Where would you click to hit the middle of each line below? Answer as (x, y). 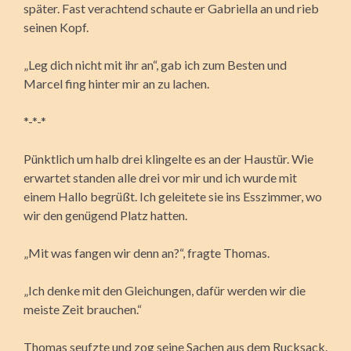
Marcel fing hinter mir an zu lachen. (116, 83)
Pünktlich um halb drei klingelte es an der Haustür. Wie (168, 158)
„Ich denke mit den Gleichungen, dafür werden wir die (165, 290)
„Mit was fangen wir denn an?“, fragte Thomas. (147, 252)
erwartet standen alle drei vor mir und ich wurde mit (160, 177)
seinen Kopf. (56, 27)
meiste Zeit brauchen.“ (83, 309)
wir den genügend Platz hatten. (105, 215)
